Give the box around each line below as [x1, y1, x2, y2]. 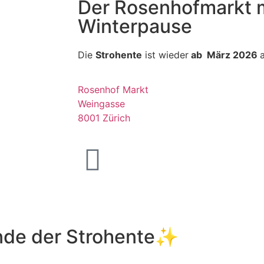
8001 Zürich [78, 111, 130, 124]
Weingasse [78, 97, 125, 110]
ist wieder [142, 49, 189, 61]
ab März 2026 [189, 49, 260, 61]
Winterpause [78, 15, 192, 38]
